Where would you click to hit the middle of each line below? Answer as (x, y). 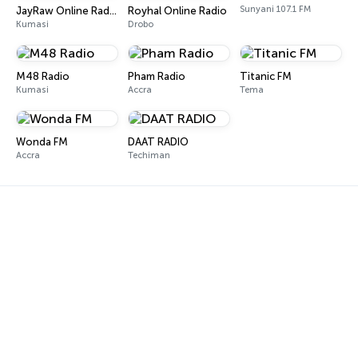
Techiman (149, 155)
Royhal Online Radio (177, 11)
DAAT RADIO (158, 142)
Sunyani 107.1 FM (275, 9)
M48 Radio (43, 76)
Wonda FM (42, 142)
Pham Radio (157, 76)
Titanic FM (266, 76)
